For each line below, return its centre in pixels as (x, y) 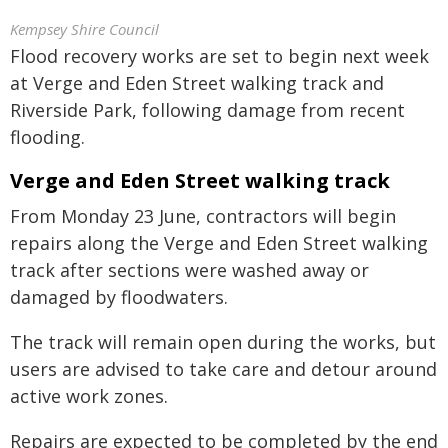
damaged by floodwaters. (119, 297)
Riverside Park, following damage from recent (207, 110)
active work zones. (89, 396)
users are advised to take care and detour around (223, 369)
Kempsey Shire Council (84, 29)
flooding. (47, 137)
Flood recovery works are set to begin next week (219, 56)
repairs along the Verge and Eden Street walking (219, 243)
